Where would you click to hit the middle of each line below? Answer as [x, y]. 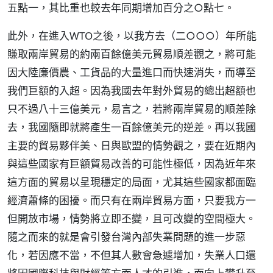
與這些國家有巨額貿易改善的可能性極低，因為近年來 [132, 164]
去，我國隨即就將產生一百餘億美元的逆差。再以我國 [132, 127]
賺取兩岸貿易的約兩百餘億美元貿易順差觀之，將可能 [132, 54]
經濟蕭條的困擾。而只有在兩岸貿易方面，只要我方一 [132, 200]
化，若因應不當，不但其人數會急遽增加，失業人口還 [132, 255]
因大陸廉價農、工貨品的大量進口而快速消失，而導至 [132, 72]
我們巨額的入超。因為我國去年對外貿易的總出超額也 [132, 90]
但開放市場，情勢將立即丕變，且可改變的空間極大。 [132, 218]
